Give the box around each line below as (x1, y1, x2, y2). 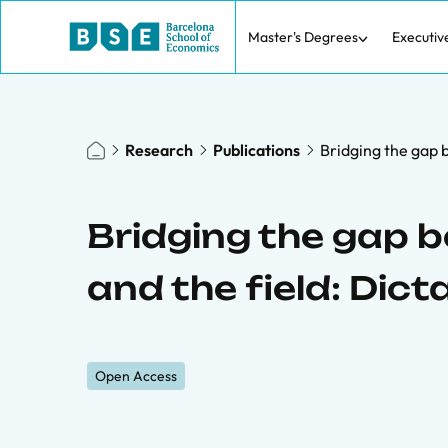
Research (125, 140, 193, 160)
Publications (213, 140, 300, 160)
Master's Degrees (247, 28, 358, 46)
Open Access (95, 367, 177, 385)
